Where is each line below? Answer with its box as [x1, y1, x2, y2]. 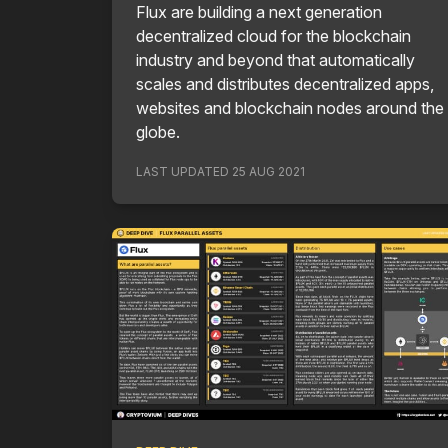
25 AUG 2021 [232, 164, 305, 179]
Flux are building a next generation [136, 2, 382, 22]
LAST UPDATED [136, 164, 232, 179]
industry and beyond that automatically [136, 50, 415, 70]
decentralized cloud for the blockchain [136, 26, 411, 46]
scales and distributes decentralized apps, [136, 74, 434, 94]
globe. [136, 122, 180, 142]
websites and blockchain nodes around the [136, 98, 444, 118]
